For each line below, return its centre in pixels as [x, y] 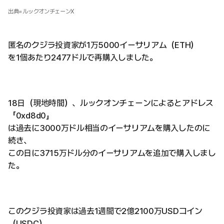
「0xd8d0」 [31, 116]
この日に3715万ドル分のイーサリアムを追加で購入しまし [112, 153]
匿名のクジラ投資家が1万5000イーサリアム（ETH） [103, 45]
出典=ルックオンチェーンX [41, 12]
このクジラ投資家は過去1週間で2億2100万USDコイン [105, 211]
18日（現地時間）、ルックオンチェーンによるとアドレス [111, 103]
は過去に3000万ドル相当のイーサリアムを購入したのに [109, 128]
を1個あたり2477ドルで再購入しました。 [83, 58]
